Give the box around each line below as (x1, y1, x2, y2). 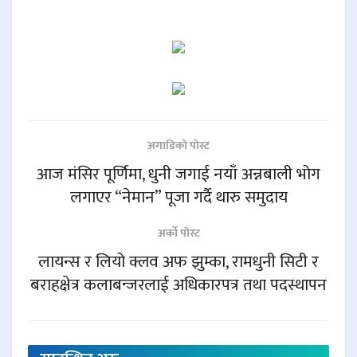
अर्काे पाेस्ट (157, 224, 200, 243)
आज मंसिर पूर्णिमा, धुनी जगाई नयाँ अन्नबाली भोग (37, 160, 320, 189)
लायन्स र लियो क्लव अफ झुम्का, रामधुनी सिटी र (38, 248, 319, 277)
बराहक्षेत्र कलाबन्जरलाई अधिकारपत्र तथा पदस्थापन (30, 271, 327, 300)
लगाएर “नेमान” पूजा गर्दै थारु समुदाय (69, 183, 288, 212)
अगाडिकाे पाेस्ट (147, 136, 210, 155)
